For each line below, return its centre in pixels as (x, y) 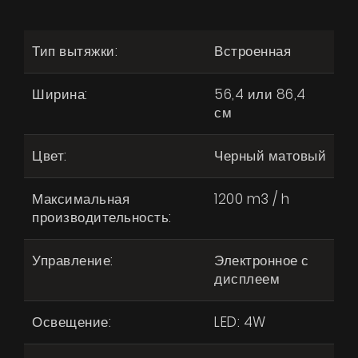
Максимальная (81, 199)
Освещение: (72, 322)
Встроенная (253, 52)
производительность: (102, 218)
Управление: (73, 261)
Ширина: (60, 95)
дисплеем (247, 279)
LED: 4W (240, 322)
